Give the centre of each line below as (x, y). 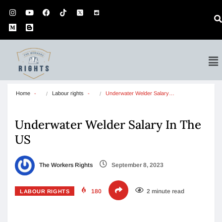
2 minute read (166, 191)
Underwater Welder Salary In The (108, 125)
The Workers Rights (65, 165)
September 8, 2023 (137, 165)
